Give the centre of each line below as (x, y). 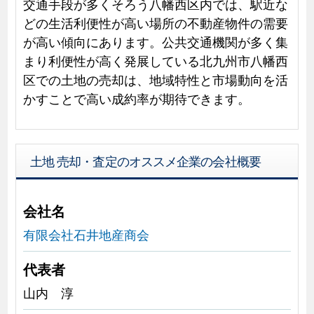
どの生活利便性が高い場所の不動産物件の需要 (155, 22)
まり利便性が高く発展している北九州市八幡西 (155, 60)
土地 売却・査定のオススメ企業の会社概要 (145, 160)
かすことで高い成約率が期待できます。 (136, 98)
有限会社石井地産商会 (86, 234)
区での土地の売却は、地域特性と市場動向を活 (155, 79)
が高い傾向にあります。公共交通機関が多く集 (155, 41)
